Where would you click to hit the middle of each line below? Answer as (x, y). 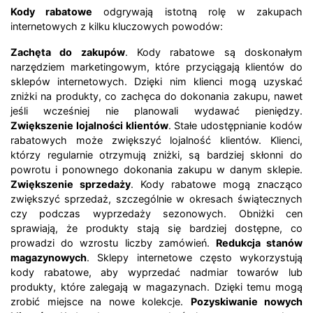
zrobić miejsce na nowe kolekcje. (101, 302)
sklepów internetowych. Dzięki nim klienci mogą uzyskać (156, 82)
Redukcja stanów (259, 243)
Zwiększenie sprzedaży (71, 184)
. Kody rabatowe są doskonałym (214, 52)
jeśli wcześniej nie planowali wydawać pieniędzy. (156, 111)
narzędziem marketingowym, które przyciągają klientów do (156, 67)
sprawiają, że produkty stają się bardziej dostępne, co (156, 228)
